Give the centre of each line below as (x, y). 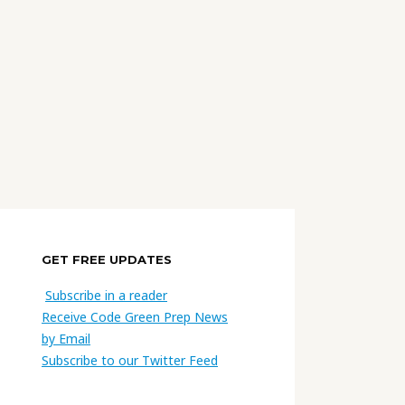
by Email (66, 338)
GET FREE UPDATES (107, 259)
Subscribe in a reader (106, 295)
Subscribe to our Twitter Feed (130, 360)
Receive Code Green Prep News (135, 316)
